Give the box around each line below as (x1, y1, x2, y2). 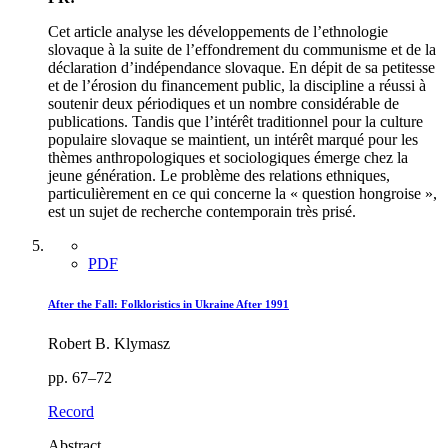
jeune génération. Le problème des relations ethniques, (48, 167, 390, 185)
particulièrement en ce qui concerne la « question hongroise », (48, 185, 437, 203)
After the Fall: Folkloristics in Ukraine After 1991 (48, 298, 289, 311)
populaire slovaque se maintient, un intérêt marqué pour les (48, 131, 418, 149)
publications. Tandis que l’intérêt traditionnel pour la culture (48, 113, 423, 131)
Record (48, 403, 94, 421)
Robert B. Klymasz (48, 335, 170, 353)
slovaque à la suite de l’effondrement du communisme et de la (48, 41, 436, 59)
